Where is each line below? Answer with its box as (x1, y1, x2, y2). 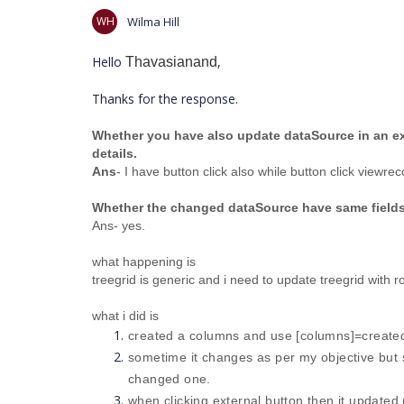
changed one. (128, 372, 211, 386)
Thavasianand (125, 54, 217, 69)
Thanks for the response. (92, 90, 238, 107)
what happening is (92, 254, 199, 269)
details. (92, 146, 137, 161)
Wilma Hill (127, 14, 179, 30)
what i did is (92, 308, 159, 323)
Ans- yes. (92, 218, 145, 233)
